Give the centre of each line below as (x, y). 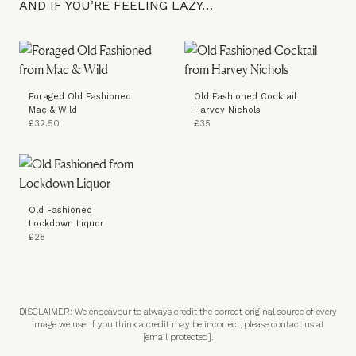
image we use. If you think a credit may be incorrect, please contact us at (178, 325)
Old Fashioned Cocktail (245, 97)
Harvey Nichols (227, 110)
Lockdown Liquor (66, 224)
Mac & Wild (53, 110)
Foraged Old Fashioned (80, 97)
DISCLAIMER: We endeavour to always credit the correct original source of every (178, 312)
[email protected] (177, 337)
